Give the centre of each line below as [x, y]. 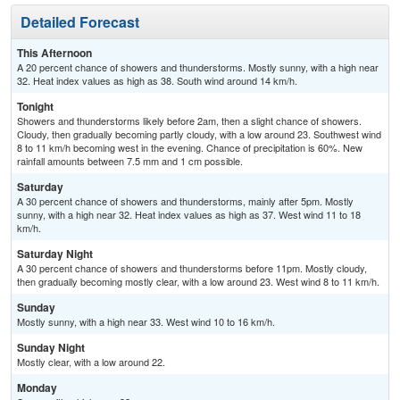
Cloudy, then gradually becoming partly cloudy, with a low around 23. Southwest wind [199, 134]
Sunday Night [51, 348]
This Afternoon [54, 53]
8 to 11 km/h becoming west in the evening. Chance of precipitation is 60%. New [190, 148]
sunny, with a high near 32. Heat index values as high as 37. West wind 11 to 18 [189, 215]
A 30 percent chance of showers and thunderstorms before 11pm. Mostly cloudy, [192, 268]
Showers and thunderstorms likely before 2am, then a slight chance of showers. [189, 121]
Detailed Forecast [80, 22]
